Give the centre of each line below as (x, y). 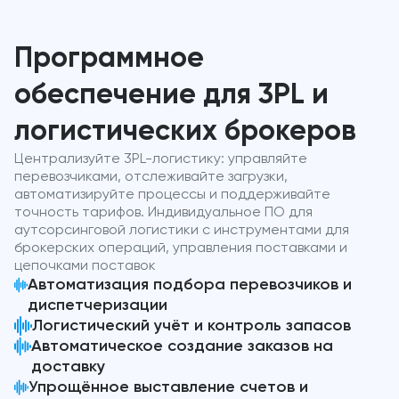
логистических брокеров (185, 131)
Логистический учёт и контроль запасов (191, 326)
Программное (109, 58)
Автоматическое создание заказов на (182, 346)
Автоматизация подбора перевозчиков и (190, 285)
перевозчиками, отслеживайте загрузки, (151, 177)
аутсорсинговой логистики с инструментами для (182, 230)
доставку (68, 366)
